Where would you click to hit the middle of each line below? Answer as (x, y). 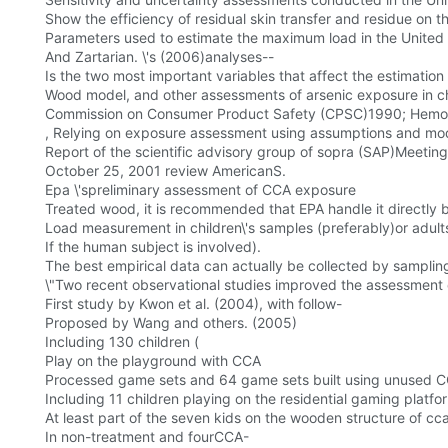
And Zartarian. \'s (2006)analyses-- (159, 57)
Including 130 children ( (122, 342)
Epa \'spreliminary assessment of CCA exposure (200, 190)
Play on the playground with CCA (153, 361)
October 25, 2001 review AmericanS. (165, 171)
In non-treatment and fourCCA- (147, 437)
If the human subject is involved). (153, 247)
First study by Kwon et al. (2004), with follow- (193, 304)
